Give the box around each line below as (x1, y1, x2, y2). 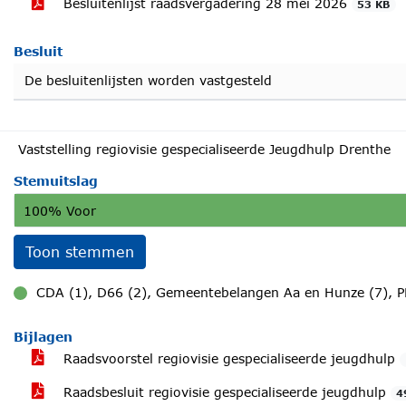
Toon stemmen (25, 243, 134, 260)
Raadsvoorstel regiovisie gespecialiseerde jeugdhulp (59, 351, 400, 366)
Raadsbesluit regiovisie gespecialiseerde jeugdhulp (59, 384, 391, 400)
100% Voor (24, 202, 96, 218)
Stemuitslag (14, 173, 98, 188)
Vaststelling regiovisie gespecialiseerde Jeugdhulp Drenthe (18, 141, 391, 157)
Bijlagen (14, 329, 72, 344)
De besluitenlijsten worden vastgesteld (24, 72, 272, 88)
